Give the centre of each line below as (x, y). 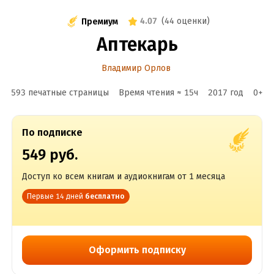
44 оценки (186, 21)
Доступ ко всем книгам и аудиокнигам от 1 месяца (123, 176)
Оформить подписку (137, 250)
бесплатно (105, 196)
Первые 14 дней (55, 196)
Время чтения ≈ (151, 93)
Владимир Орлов (136, 68)
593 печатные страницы (60, 93)
